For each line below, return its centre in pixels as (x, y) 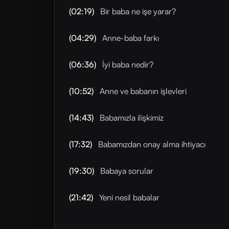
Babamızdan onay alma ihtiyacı (151, 144)
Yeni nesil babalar (128, 197)
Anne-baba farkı (130, 38)
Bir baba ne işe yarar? (137, 11)
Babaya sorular (126, 171)
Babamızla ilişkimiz (131, 118)
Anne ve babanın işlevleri (142, 91)
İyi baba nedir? (127, 64)
